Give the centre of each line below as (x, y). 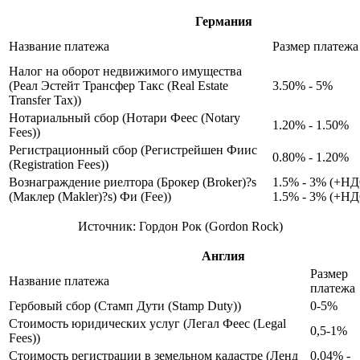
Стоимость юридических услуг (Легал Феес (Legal (147, 323)
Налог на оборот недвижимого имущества (125, 71)
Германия (223, 21)
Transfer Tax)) (45, 100)
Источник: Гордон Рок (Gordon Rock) (180, 226)
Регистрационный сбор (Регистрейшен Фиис (133, 149)
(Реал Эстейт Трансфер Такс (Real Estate (119, 85)
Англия (223, 256)
